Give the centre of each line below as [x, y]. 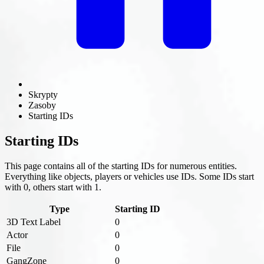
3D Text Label [34, 222]
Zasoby [42, 105]
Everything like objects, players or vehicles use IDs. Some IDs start [129, 176]
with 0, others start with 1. [53, 187]
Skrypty [43, 95]
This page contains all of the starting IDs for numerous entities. [121, 166]
